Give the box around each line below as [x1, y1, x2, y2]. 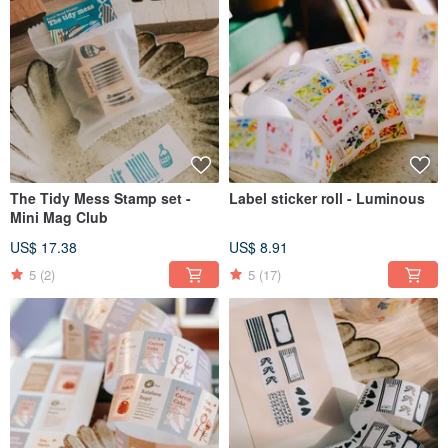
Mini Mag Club [10, 207, 108, 228]
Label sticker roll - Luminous [229, 188, 425, 209]
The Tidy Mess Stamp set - [10, 188, 191, 209]
